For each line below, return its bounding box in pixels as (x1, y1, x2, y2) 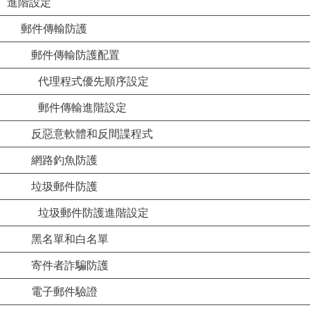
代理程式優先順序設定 (38, 73, 149, 89)
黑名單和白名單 (31, 231, 109, 246)
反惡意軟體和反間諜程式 (31, 126, 153, 141)
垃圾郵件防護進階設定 (38, 205, 149, 220)
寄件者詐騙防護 (31, 257, 109, 273)
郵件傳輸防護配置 (31, 47, 120, 62)
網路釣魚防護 (31, 152, 98, 167)
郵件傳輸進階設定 (38, 100, 127, 115)
